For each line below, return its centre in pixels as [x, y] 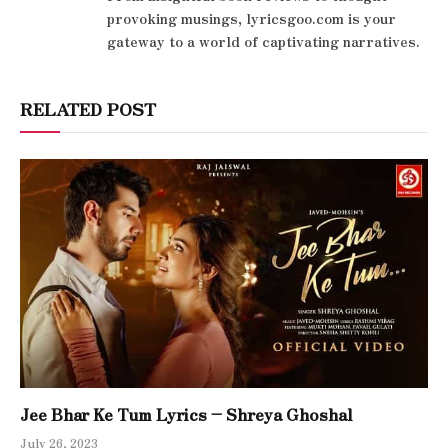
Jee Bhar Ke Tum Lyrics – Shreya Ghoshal [186, 414]
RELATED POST [88, 108]
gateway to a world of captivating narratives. [263, 40]
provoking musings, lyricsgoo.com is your [251, 17]
